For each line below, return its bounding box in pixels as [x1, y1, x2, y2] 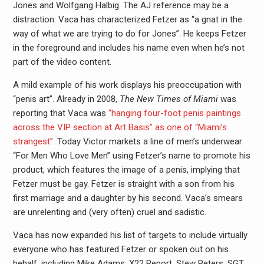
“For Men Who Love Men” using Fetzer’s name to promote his [12, 150, 250, 161]
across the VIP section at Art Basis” [12, 121, 155, 133]
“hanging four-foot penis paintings [108, 107, 241, 118]
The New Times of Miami [119, 93, 218, 104]
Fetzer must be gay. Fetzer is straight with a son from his [12, 178, 235, 189]
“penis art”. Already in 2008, [12, 93, 120, 104]
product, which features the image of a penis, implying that [12, 164, 240, 175]
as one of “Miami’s [154, 121, 227, 133]
